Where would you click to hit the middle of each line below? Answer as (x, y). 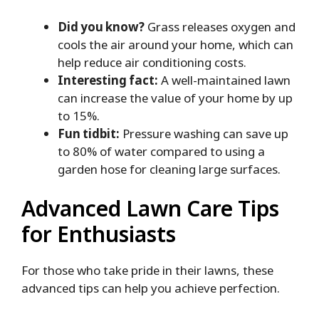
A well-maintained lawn (224, 80)
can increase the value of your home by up (175, 98)
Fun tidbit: (89, 133)
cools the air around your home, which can (176, 44)
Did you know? (101, 26)
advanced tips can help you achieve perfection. (151, 288)
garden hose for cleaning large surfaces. (169, 169)
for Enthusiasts (99, 234)
